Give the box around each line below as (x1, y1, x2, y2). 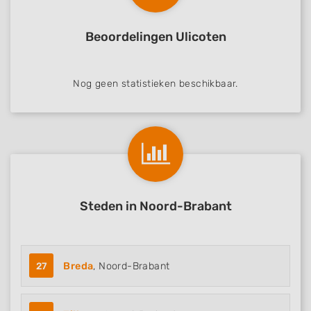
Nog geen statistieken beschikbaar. (73, 78, 238, 90)
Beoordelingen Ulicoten (85, 29, 226, 44)
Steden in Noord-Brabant (79, 199, 232, 214)
